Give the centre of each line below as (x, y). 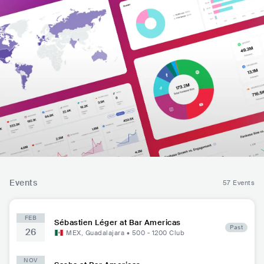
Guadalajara (105, 233)
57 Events (238, 183)
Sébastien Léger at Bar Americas (118, 223)
